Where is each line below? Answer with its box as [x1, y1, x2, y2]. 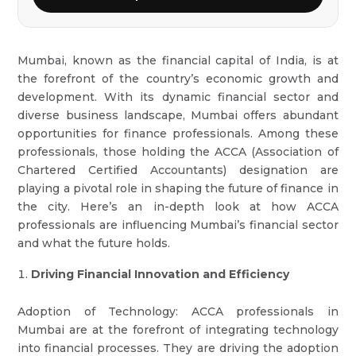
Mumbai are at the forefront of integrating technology [17, 323, 339, 337]
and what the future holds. [17, 236, 171, 250]
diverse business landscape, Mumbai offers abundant [17, 108, 339, 122]
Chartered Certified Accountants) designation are [17, 163, 339, 177]
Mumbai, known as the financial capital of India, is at [17, 53, 339, 68]
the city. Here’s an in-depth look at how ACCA [17, 199, 339, 214]
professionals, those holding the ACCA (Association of [17, 145, 339, 159]
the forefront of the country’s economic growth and [17, 72, 339, 86]
